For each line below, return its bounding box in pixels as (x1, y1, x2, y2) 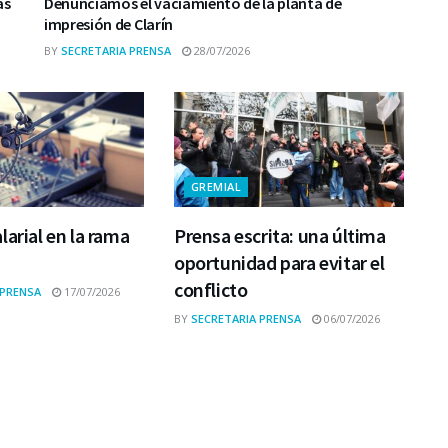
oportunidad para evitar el (173, 249, 385, 275)
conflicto (173, 276, 248, 302)
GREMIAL (190, 178, 242, 194)
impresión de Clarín (44, 13, 173, 34)
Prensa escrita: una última (173, 222, 386, 248)
